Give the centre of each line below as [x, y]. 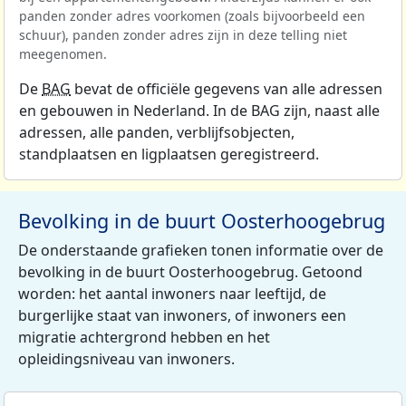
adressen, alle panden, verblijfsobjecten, [157, 132]
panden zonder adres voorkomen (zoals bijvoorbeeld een [192, 15]
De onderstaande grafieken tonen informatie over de [201, 250]
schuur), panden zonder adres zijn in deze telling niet [183, 34]
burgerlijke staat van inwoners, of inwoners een [182, 315]
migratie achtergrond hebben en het [144, 337]
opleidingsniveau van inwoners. [126, 358]
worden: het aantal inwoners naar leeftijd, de [172, 293]
